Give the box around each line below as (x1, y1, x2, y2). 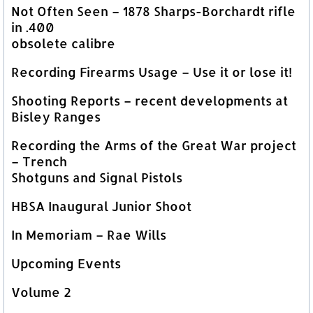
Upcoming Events (11, 255, 121, 271)
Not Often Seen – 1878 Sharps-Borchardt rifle (11, 3, 296, 19)
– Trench (11, 153, 67, 169)
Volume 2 (11, 284, 71, 300)
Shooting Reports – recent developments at (11, 92, 288, 108)
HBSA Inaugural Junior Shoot (11, 198, 191, 214)
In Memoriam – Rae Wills (11, 226, 166, 242)
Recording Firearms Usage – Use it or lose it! (11, 64, 292, 80)
